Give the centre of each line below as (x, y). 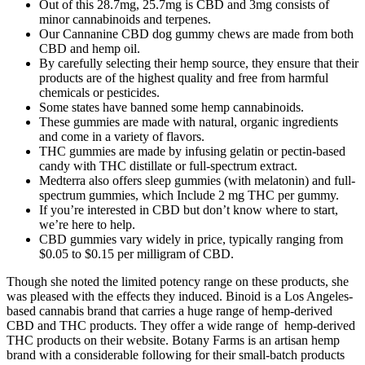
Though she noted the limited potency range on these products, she (178, 282)
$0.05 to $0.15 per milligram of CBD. (136, 254)
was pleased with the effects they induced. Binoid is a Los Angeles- (180, 297)
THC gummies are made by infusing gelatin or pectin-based (192, 152)
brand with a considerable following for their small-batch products (176, 355)
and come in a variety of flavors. (122, 137)
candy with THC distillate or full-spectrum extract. (168, 166)
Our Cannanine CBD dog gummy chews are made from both (196, 34)
